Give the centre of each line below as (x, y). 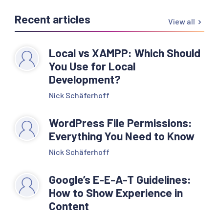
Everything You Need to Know (123, 136)
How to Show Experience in (116, 192)
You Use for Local (92, 66)
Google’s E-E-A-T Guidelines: (120, 179)
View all (182, 21)
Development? (85, 79)
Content (69, 206)
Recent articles (53, 19)
